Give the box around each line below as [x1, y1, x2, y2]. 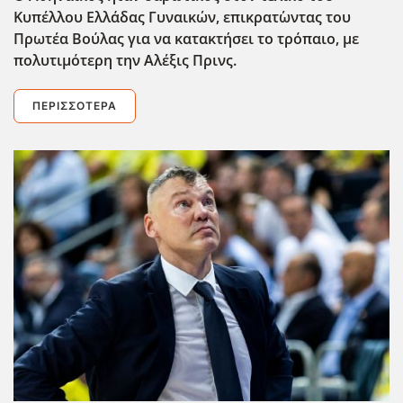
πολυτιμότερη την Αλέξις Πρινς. [13, 50, 237, 71]
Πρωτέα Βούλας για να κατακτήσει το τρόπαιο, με [13, 29, 359, 49]
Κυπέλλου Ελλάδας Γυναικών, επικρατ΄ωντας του [13, 7, 351, 28]
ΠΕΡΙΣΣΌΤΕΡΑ [32, 99, 117, 113]
